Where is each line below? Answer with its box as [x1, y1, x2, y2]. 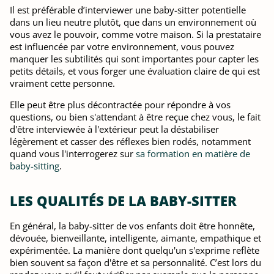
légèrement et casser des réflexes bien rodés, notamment [10, 135, 251, 147]
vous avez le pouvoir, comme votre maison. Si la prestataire [10, 28, 261, 40]
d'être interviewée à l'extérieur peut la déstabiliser [10, 123, 219, 135]
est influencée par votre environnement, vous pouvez [10, 40, 234, 53]
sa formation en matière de [136, 147, 250, 160]
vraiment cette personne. [10, 77, 115, 89]
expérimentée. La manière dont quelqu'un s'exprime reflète [10, 244, 259, 256]
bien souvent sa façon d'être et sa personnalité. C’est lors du [10, 256, 261, 268]
